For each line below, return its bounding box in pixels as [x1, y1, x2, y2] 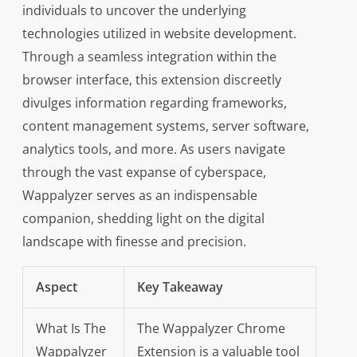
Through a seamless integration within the [22, 48, 277, 66]
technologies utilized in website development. [22, 25, 296, 43]
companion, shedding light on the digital [22, 210, 265, 228]
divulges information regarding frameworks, [22, 94, 287, 112]
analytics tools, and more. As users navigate [22, 140, 285, 159]
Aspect [35, 278, 77, 296]
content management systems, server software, [22, 117, 309, 135]
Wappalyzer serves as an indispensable [22, 186, 257, 205]
